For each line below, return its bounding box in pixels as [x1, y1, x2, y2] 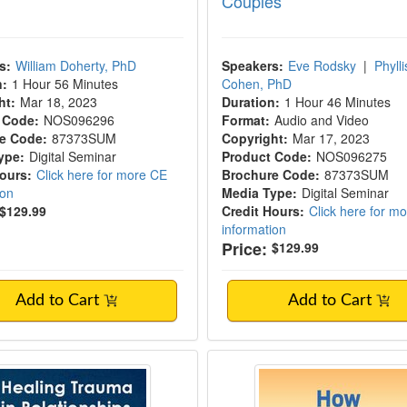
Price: [221, 237, 267, 261]
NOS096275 [315, 147, 387, 165]
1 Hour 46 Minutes [283, 93, 391, 111]
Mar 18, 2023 [20, 93, 102, 111]
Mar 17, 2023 [292, 129, 373, 147]
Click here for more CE [36, 165, 168, 184]
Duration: [221, 93, 280, 111]
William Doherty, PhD [15, 56, 137, 74]
